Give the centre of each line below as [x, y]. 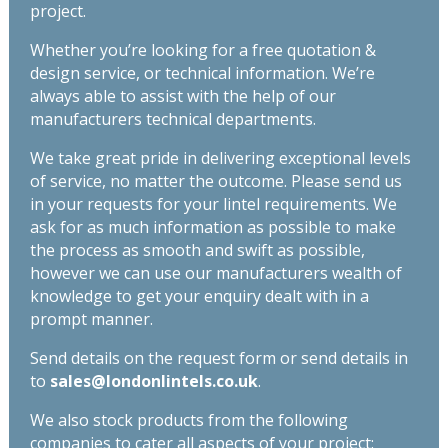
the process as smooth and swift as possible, [197, 249]
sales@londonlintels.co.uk [153, 380]
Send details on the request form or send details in [218, 357]
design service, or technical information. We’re [202, 72]
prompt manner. [91, 318]
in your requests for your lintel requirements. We [213, 203]
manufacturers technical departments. [172, 118]
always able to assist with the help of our [182, 95]
